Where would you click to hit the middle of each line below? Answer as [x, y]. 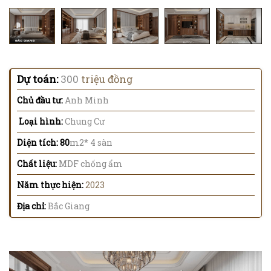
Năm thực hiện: [50, 185]
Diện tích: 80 [43, 143]
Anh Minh [86, 100]
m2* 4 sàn [91, 143]
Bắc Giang [69, 206]
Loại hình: [42, 122]
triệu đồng [106, 79]
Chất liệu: [38, 164]
